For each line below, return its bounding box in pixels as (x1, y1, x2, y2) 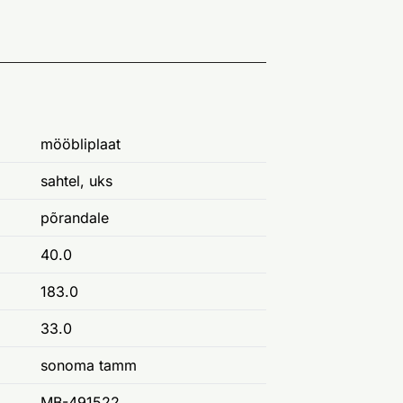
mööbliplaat (40, 135, 121, 154)
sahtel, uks (40, 172, 112, 191)
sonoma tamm (40, 356, 137, 375)
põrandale (40, 209, 109, 228)
